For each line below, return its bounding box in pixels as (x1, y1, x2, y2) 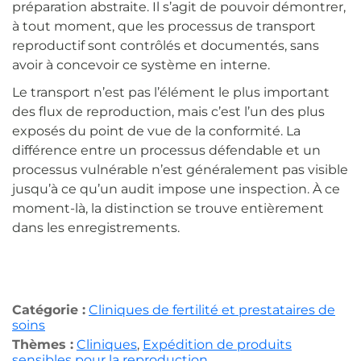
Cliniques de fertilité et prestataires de (89, 302, 335, 318)
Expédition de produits (143, 337, 292, 353)
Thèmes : (12, 337, 73, 353)
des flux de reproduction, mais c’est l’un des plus (12, 104, 325, 120)
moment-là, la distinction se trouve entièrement (12, 201, 324, 217)
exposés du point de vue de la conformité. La (12, 123, 301, 139)
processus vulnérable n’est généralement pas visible (12, 162, 348, 178)
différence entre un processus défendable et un (12, 143, 321, 159)
